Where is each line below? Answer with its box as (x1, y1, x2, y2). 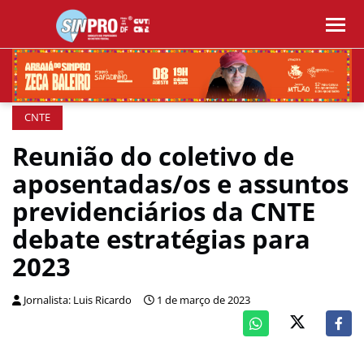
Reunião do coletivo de (12, 139, 294, 173)
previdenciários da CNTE (12, 194, 315, 228)
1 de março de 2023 (157, 293, 250, 307)
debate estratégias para (12, 222, 310, 256)
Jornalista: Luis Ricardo (24, 293, 132, 307)
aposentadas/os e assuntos (12, 167, 349, 201)
